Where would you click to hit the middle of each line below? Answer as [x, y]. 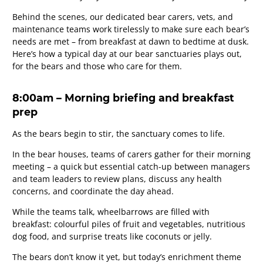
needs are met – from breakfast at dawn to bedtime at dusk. [131, 42]
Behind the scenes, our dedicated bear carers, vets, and [123, 17]
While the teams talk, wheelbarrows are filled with [111, 211]
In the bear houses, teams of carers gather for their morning [131, 154]
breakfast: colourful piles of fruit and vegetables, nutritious [129, 224]
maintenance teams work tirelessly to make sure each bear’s [131, 29]
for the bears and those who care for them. [97, 66]
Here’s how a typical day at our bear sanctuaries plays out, [127, 54]
